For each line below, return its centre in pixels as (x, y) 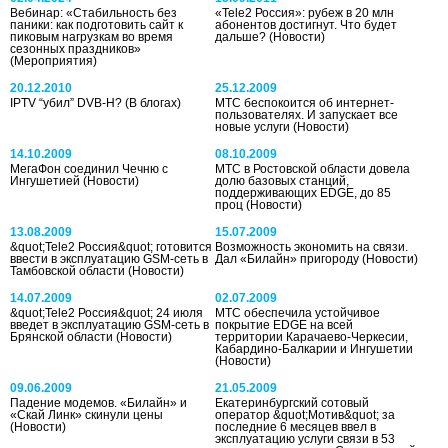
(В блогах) (153, 102)
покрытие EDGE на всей (284, 324)
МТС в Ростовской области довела (313, 168)
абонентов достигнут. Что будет (306, 24)
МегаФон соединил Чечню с (89, 168)
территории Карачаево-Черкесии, (312, 336)
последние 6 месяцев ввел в (296, 426)
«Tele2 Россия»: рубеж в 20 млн (305, 12)
